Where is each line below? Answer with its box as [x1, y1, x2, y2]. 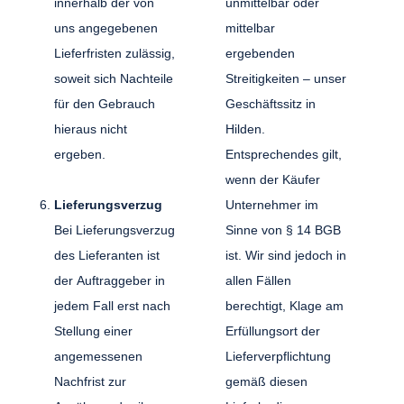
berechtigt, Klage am [225, 298, 344, 313]
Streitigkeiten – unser [225, 70, 346, 86]
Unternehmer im [225, 197, 318, 212]
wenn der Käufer [225, 171, 320, 187]
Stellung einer [54, 323, 133, 338]
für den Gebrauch [54, 96, 156, 111]
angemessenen [54, 348, 142, 363]
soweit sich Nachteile [54, 70, 174, 86]
